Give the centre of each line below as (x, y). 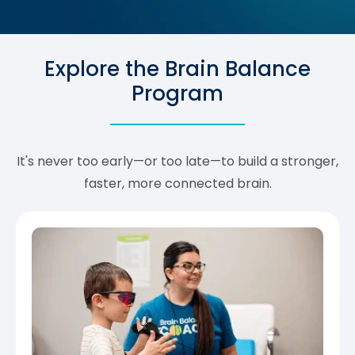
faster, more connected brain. (177, 183)
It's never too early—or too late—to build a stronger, (177, 161)
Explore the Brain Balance (177, 69)
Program (177, 93)
